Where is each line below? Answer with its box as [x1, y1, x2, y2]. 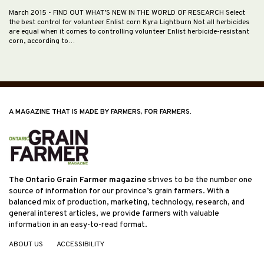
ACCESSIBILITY [57, 240, 104, 250]
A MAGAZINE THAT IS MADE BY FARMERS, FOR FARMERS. [9, 107, 192, 117]
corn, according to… [9, 36, 75, 46]
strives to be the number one [146, 175, 252, 186]
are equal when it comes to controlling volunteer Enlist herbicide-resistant [9, 27, 249, 37]
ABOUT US [9, 240, 43, 250]
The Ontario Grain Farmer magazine [9, 175, 146, 186]
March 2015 [9, 8, 48, 18]
